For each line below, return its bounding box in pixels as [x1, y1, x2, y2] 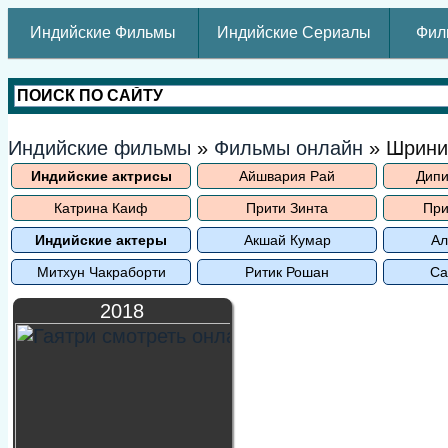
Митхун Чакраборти [36, 264, 166, 280]
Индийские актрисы [30, 168, 172, 184]
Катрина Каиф [54, 200, 148, 216]
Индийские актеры [35, 232, 167, 248]
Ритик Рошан [245, 264, 329, 280]
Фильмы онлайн [214, 137, 363, 159]
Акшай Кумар [243, 232, 331, 248]
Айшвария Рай [239, 168, 335, 184]
